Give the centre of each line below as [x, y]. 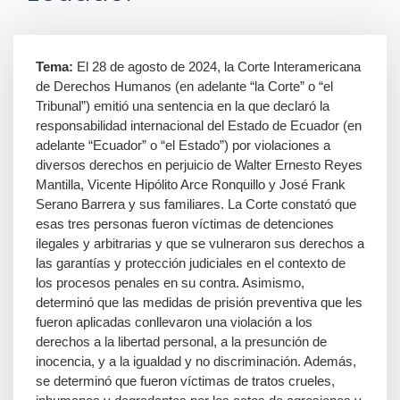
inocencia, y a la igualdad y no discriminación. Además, [196, 361]
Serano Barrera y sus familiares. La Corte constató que [196, 204]
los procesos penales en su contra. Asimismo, [170, 283]
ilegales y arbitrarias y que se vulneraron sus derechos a [200, 243]
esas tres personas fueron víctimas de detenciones [185, 224]
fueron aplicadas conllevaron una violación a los [174, 322]
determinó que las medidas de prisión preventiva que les [199, 302]
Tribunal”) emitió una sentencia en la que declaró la [183, 106]
